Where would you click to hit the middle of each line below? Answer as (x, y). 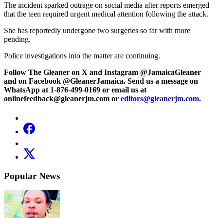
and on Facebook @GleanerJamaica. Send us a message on (101, 81)
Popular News (32, 176)
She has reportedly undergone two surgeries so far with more (97, 30)
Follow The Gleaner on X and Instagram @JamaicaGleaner (102, 72)
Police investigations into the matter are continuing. (82, 55)
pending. (17, 39)
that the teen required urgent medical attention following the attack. (106, 14)
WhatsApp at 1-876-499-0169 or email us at (75, 90)
